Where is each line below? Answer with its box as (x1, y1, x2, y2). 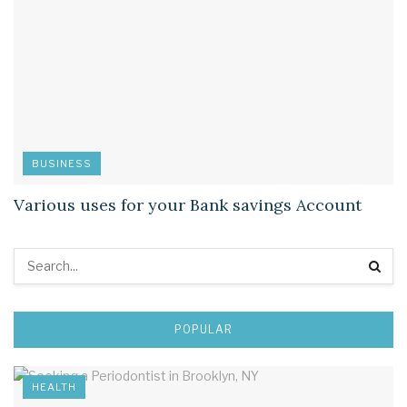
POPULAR (174, 322, 233, 336)
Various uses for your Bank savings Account (14, 194, 362, 215)
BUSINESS (32, 156, 92, 170)
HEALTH (32, 380, 76, 393)
